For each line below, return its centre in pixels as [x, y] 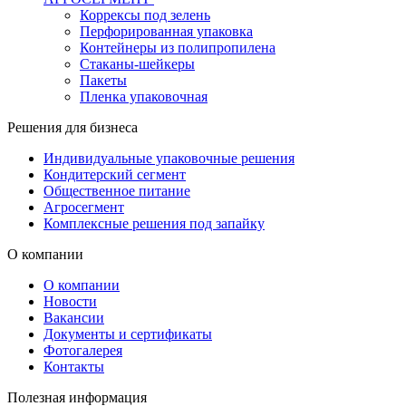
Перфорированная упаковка [166, 31]
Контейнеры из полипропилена [178, 48]
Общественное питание [117, 191]
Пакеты [103, 80]
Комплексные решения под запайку [154, 223]
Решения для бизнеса [74, 127]
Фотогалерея [83, 350]
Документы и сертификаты [128, 334]
